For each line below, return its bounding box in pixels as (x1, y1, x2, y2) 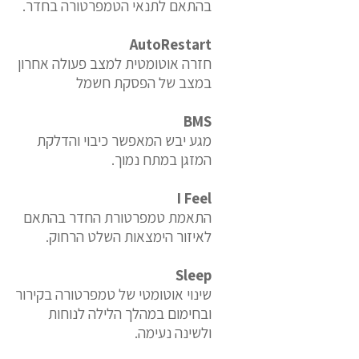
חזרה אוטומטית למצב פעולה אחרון (18, 54, 212, 73)
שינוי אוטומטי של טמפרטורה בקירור (15, 284, 212, 304)
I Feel (177, 188, 212, 208)
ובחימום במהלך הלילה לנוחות (48, 304, 212, 323)
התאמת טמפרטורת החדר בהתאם (23, 208, 212, 227)
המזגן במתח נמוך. (111, 150, 212, 169)
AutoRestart (130, 34, 212, 54)
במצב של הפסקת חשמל (76, 73, 212, 92)
